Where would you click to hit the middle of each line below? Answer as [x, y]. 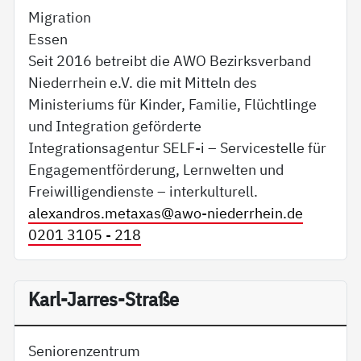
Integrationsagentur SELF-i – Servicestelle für [178, 147]
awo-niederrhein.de [239, 212]
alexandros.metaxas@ [102, 212]
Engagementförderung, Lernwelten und [156, 169]
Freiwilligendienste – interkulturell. [143, 191]
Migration [60, 17]
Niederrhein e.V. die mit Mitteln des [143, 82]
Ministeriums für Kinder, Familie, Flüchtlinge [173, 104]
